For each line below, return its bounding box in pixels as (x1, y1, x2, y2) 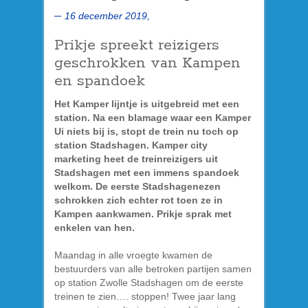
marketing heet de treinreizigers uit (54, 153, 218, 164)
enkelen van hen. (54, 221, 135, 233)
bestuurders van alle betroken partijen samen (54, 263, 252, 274)
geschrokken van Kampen (54, 53, 241, 73)
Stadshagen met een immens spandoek (54, 166, 239, 178)
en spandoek (54, 71, 145, 91)
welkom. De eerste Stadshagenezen (54, 180, 221, 192)
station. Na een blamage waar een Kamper (54, 111, 251, 123)
